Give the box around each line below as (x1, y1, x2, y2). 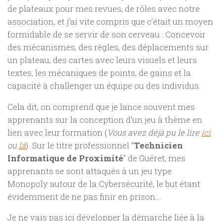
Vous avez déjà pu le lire (107, 126, 201, 138)
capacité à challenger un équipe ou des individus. (7, 80, 201, 91)
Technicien (134, 139, 183, 151)
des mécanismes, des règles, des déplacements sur (7, 41, 209, 53)
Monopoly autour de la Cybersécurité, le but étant (7, 178, 200, 189)
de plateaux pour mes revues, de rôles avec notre (7, 3, 200, 14)
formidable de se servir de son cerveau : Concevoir (7, 29, 206, 40)
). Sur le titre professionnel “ (26, 139, 134, 151)
